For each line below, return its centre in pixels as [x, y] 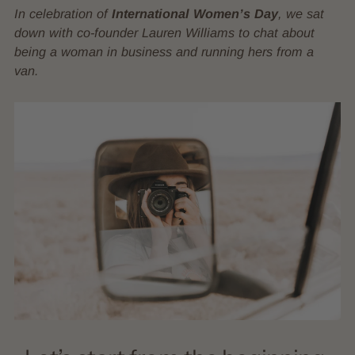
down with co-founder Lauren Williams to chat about [164, 32]
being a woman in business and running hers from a [164, 51]
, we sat [301, 13]
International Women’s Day [195, 13]
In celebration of [63, 13]
